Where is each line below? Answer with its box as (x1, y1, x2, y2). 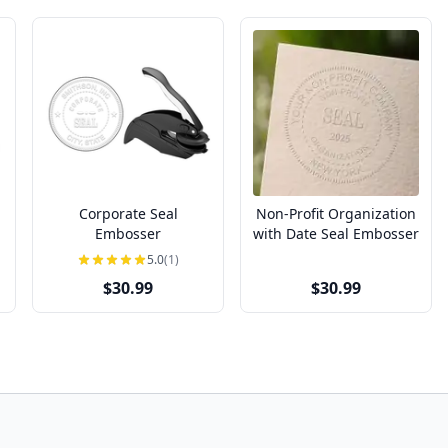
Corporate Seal (78, 204, 178, 223)
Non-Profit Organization (256, 204, 416, 223)
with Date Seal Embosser (253, 224, 419, 243)
